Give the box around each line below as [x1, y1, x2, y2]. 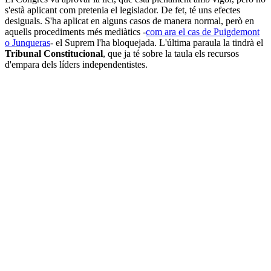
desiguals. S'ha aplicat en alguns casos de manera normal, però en [5, 16, 254, 27]
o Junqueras [5, 38, 50, 48]
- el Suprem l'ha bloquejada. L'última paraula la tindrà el [50, 38, 263, 48]
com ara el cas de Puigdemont [146, 27, 260, 38]
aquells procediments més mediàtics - [5, 27, 146, 38]
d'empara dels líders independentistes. [5, 59, 148, 70]
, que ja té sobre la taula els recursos [103, 48, 239, 59]
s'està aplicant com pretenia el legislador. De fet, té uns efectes [5, 5, 240, 16]
